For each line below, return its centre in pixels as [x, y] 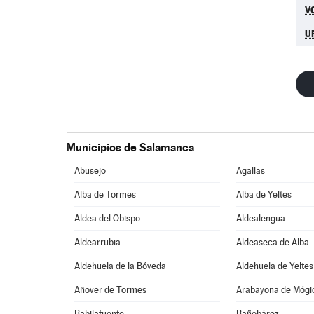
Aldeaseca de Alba [273, 242]
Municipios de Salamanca [130, 148]
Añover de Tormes [111, 290]
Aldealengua [261, 218]
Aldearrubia [98, 242]
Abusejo [90, 171]
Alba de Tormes [105, 194]
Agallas [251, 171]
